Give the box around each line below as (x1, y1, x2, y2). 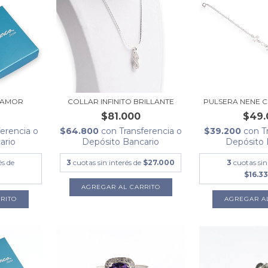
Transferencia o (118, 125, 182, 136)
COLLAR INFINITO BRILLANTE (67, 96, 174, 106)
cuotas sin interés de (73, 157, 144, 167)
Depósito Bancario (82, 136, 160, 147)
